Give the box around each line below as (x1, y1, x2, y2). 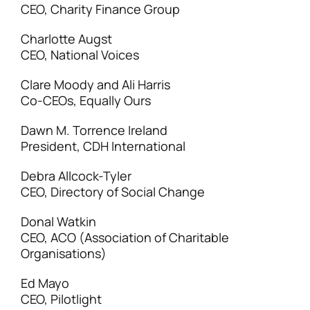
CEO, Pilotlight (21, 291, 102, 307)
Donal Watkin (21, 213, 96, 230)
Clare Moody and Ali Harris (21, 76, 170, 93)
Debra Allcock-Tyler (21, 167, 131, 184)
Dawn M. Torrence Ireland (21, 122, 167, 138)
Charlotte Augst (21, 30, 112, 47)
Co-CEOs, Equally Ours (21, 92, 151, 109)
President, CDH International (21, 138, 185, 154)
